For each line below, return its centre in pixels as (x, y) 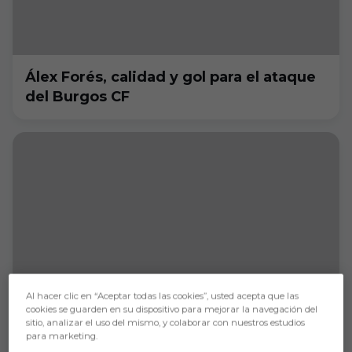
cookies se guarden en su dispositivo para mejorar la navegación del (172, 309)
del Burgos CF (77, 97)
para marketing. (62, 336)
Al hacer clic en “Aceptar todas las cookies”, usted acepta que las (163, 296)
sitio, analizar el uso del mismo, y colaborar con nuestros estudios (166, 323)
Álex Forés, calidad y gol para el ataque (170, 77)
